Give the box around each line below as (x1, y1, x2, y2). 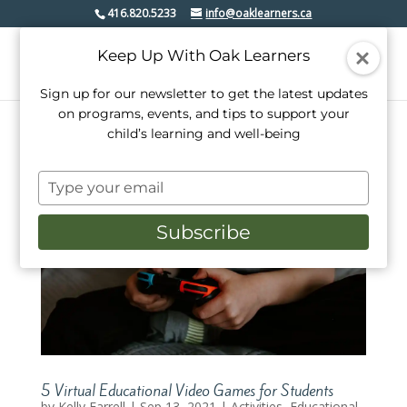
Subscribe (156, 221, 251, 243)
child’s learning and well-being (106, 125, 301, 142)
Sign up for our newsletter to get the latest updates (39, 85, 368, 102)
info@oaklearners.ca (205, 5, 313, 21)
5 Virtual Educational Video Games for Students (40, 379, 333, 402)
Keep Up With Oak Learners (97, 46, 310, 65)
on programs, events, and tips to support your (57, 105, 350, 122)
